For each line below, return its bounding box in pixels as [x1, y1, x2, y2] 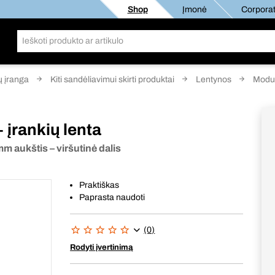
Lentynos [196, 75, 231, 84]
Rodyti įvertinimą [70, 243, 134, 252]
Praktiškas [79, 180, 120, 190]
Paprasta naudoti [79, 193, 145, 202]
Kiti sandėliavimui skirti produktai [50, 75, 174, 84]
